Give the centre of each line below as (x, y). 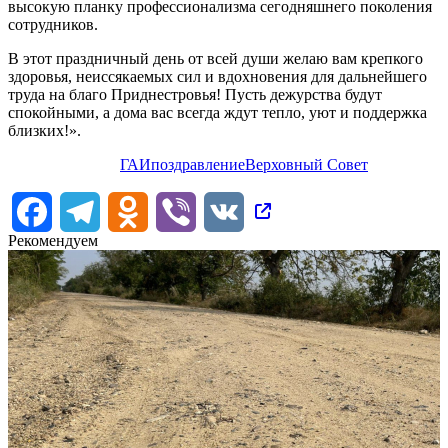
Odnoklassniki (193, 210)
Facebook (83, 210)
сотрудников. (53, 24)
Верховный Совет (306, 164)
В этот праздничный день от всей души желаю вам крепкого (215, 58)
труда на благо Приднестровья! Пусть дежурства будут (195, 94)
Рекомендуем (53, 240)
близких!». (44, 130)
